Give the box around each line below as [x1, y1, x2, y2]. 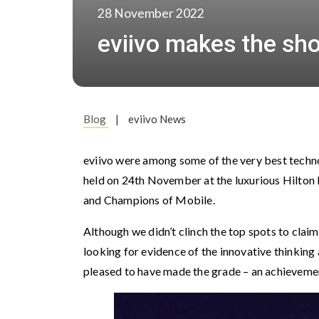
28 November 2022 [98, 6, 204, 21]
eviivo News [128, 113, 186, 125]
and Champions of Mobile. [83, 193, 215, 206]
